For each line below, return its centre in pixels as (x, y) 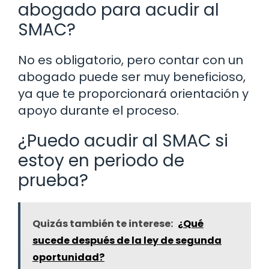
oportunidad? (68, 258)
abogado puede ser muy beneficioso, (132, 77)
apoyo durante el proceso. (98, 111)
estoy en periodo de (101, 161)
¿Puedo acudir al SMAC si (123, 141)
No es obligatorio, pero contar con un (131, 60)
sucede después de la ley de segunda (127, 241)
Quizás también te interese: (103, 224)
